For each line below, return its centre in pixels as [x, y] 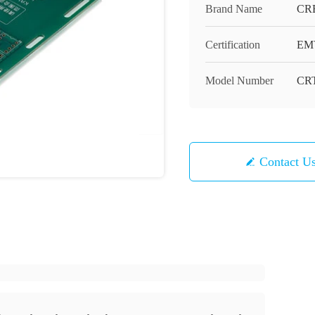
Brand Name [234, 9]
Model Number [239, 81]
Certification [233, 45]
